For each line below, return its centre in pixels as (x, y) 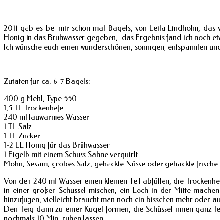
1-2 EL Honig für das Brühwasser (57, 145)
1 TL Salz (18, 126)
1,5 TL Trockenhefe (34, 108)
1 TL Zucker (22, 136)
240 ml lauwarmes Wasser (47, 117)
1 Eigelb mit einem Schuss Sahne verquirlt (71, 154)
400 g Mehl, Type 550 (40, 98)
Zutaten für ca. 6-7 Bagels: (47, 81)
